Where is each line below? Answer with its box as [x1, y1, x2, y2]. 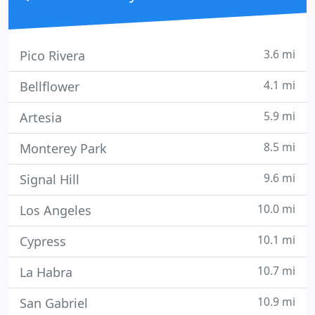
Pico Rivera [20, 47, 85, 64]
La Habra [20, 264, 72, 281]
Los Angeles [20, 202, 91, 219]
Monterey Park [20, 140, 107, 157]
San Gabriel [20, 295, 88, 311]
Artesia [20, 109, 62, 126]
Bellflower [20, 78, 79, 95]
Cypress [20, 233, 66, 250]
